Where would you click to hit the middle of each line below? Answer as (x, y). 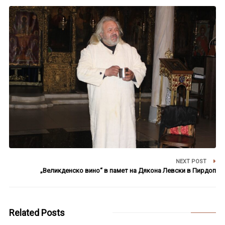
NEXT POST (192, 161)
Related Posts (37, 212)
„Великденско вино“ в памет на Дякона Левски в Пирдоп (128, 170)
